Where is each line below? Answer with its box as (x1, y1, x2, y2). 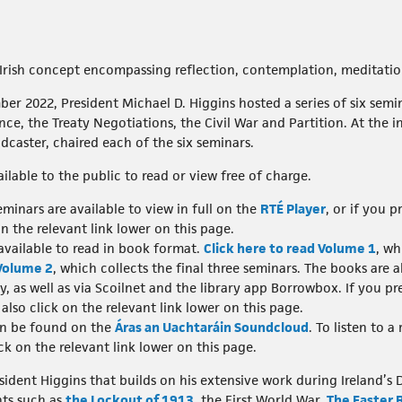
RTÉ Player (260, 200, 326, 218)
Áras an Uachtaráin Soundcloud (115, 319, 309, 336)
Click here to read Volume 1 (204, 240, 376, 258)
